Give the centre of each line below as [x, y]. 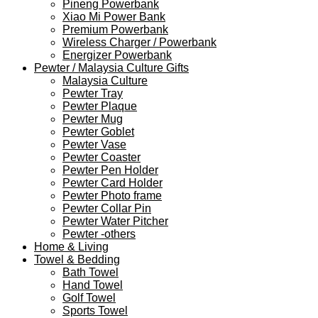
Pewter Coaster [102, 157]
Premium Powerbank [115, 29]
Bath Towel [91, 272]
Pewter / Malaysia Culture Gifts [111, 67]
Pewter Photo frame [112, 195]
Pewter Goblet [98, 131]
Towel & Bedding [77, 259]
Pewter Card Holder [113, 182]
